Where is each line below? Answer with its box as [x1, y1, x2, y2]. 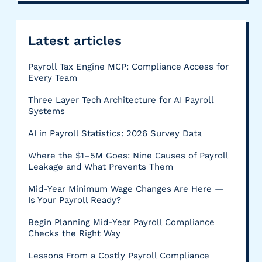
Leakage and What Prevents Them [27, 161, 173, 173]
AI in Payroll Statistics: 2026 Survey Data [27, 128, 202, 139]
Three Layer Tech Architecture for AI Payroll [27, 95, 213, 106]
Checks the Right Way [27, 228, 120, 239]
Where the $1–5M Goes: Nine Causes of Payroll [27, 150, 228, 161]
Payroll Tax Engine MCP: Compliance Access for [27, 61, 229, 73]
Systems [27, 106, 65, 117]
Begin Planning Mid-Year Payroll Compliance [27, 217, 215, 228]
